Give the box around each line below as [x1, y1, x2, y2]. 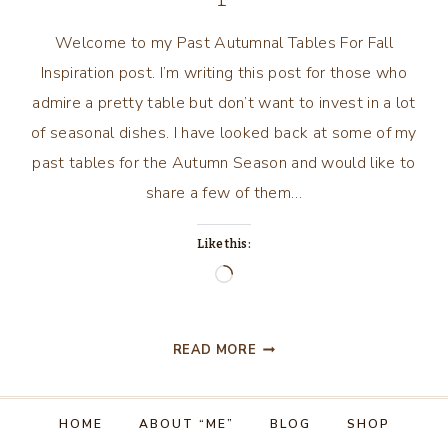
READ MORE [172, 341, 257, 359]
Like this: [196, 237, 252, 251]
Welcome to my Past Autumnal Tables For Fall [55, 32, 393, 54]
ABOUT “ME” [138, 415, 234, 432]
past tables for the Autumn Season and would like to [32, 152, 416, 174]
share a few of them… [145, 182, 303, 204]
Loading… [232, 266, 300, 288]
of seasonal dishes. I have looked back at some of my [31, 122, 417, 144]
